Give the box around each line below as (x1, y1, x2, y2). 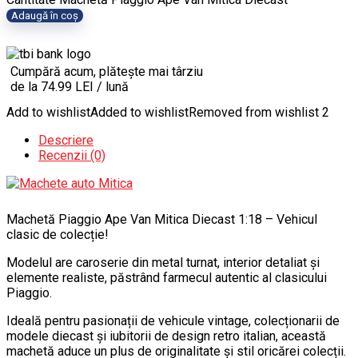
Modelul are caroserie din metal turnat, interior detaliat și (6, 254, 320, 270)
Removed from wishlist (189, 104, 319, 120)
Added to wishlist (90, 104, 189, 120)
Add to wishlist (6, 104, 90, 120)
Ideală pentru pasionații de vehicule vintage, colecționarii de (6, 312, 340, 328)
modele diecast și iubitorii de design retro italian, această (6, 328, 326, 344)
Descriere (38, 132, 93, 148)
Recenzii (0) (38, 147, 105, 163)
